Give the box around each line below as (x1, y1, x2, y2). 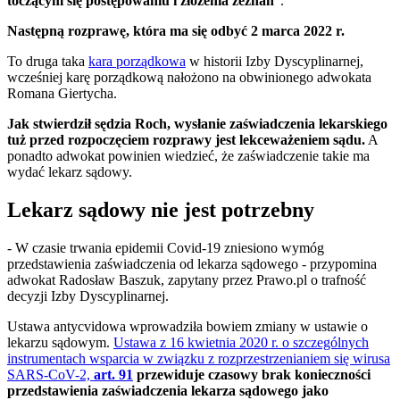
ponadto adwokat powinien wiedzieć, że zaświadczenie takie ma (7, 148, 370, 164)
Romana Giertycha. (7, 86, 117, 102)
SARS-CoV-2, (7, 367, 94, 383)
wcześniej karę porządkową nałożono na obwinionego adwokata (7, 70, 371, 86)
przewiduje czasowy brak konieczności (133, 367, 371, 383)
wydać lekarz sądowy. (7, 164, 132, 180)
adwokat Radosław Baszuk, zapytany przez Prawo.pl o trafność (7, 272, 366, 288)
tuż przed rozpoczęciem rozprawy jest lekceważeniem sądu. (7, 132, 365, 148)
